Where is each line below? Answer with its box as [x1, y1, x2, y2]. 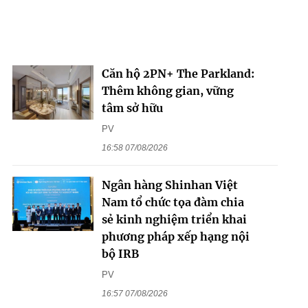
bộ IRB [101, 247, 139, 261]
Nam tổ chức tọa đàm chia [101, 195, 244, 210]
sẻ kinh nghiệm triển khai [101, 212, 247, 227]
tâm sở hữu [101, 101, 163, 115]
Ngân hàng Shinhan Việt [101, 178, 238, 192]
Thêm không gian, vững [101, 84, 234, 98]
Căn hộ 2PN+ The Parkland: [101, 67, 254, 81]
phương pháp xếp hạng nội [101, 230, 250, 244]
